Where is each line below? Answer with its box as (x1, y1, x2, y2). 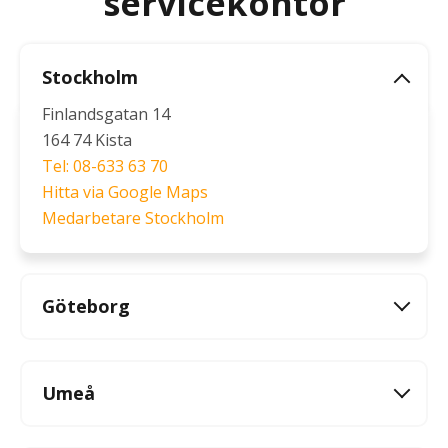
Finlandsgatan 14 (42, 103, 170, 125)
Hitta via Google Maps (42, 181, 208, 203)
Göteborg (42, 294, 130, 318)
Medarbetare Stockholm (42, 207, 224, 229)
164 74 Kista (42, 129, 132, 151)
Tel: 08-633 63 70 (42, 155, 168, 177)
